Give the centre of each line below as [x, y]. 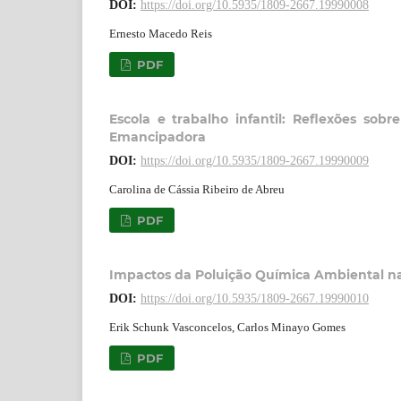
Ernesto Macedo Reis [161, 33]
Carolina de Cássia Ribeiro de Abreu [197, 189]
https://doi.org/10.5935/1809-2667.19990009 [255, 160]
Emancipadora [158, 137]
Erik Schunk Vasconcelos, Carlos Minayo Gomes [227, 327]
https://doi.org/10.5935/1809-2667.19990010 [255, 298]
